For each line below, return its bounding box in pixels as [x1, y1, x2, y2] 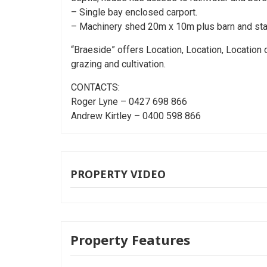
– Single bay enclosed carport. [71, 6, 197, 18]
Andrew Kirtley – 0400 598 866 [71, 110, 201, 122]
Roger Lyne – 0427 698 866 [71, 95, 187, 107]
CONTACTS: [71, 81, 120, 93]
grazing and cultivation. [71, 58, 166, 70]
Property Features [70, 230, 190, 249]
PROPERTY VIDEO [70, 166, 166, 181]
